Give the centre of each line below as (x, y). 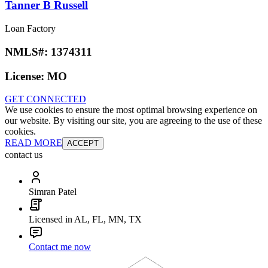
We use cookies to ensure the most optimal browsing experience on (131, 110)
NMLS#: (28, 51)
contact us (24, 155)
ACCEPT (83, 144)
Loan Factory (30, 29)
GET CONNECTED (45, 99)
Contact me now (60, 247)
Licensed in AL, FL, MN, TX (85, 220)
